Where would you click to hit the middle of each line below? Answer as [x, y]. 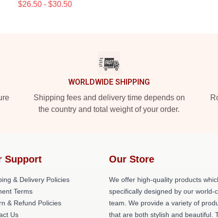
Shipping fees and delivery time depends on [109, 98]
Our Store [132, 159]
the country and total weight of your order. [109, 109]
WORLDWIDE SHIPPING [109, 82]
